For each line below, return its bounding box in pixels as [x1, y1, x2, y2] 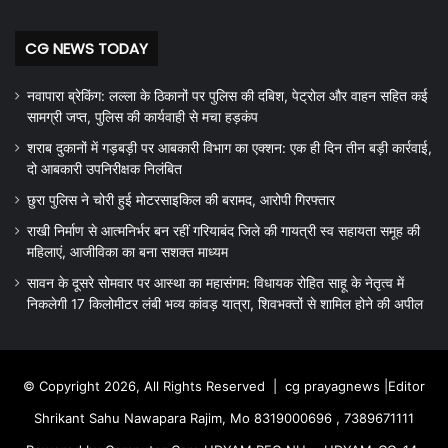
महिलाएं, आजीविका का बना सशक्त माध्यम [27, 244, 228, 261]
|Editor [380, 378, 425, 395]
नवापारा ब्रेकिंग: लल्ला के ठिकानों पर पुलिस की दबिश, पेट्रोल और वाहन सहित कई [27, 88, 428, 105]
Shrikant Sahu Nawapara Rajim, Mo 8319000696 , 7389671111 [34, 410, 414, 427]
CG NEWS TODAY [25, 38, 148, 60]
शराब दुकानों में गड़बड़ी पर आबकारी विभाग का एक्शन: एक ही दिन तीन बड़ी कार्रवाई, [27, 140, 432, 157]
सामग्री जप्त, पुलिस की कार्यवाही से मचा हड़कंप [27, 109, 258, 126]
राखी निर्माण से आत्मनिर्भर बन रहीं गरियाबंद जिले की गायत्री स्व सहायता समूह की [27, 223, 420, 240]
